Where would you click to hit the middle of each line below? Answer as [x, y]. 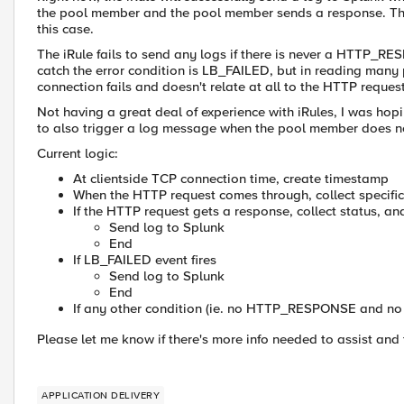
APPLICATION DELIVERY [101, 395]
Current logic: [78, 153]
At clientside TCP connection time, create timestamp [231, 179]
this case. [65, 29]
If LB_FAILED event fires [145, 260]
